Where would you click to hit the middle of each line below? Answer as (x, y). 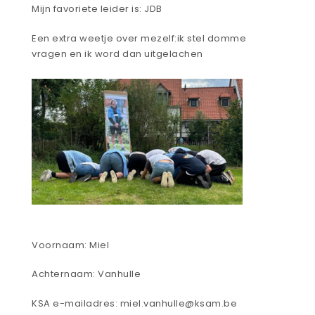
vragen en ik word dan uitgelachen (117, 53)
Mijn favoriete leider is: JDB (97, 9)
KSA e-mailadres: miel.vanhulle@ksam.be (134, 303)
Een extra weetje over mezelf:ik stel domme (139, 38)
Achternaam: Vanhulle (86, 274)
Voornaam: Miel (70, 245)
